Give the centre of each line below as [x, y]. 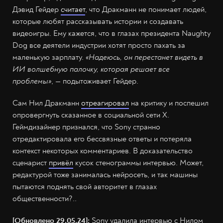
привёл [61, 163]
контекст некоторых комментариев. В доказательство [103, 151]
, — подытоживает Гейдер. [95, 81]
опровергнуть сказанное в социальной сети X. [91, 115]
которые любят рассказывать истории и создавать [98, 22]
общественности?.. [45, 199]
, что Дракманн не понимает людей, [146, 10]
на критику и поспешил [169, 103]
